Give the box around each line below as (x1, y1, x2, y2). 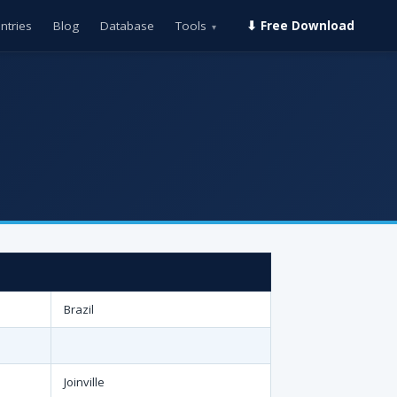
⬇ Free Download (246, 18, 354, 34)
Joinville (64, 374, 105, 390)
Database (100, 18, 154, 34)
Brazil (64, 301, 94, 317)
